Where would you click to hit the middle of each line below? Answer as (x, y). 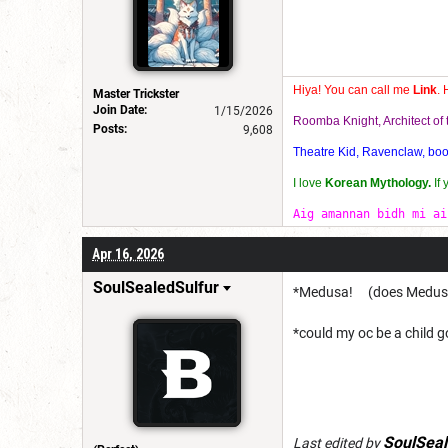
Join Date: (120, 109)
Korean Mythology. (378, 182)
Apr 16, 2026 (128, 253)
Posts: (110, 128)
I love (309, 182)
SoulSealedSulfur (156, 287)
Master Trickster (136, 93)
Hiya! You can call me (353, 89)
